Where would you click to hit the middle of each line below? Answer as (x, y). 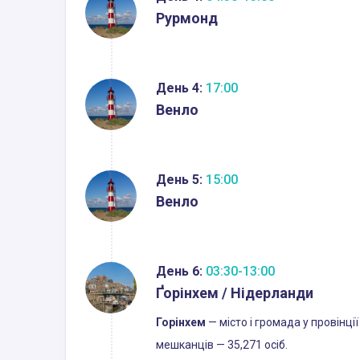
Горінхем (181, 322)
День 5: (179, 179)
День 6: (179, 271)
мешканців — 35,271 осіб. (222, 344)
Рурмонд (187, 18)
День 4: (179, 88)
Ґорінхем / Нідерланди (235, 292)
